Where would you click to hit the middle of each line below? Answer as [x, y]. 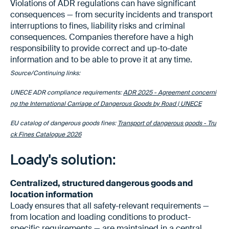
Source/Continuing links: [45, 73]
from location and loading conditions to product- [100, 217]
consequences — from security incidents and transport [111, 14]
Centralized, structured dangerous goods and [101, 183]
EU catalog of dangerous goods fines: [64, 123]
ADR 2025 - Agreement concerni [170, 92]
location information [52, 194]
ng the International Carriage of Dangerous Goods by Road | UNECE [106, 104]
